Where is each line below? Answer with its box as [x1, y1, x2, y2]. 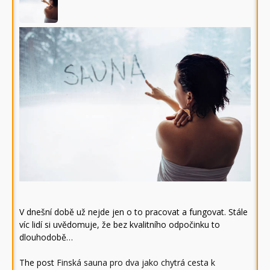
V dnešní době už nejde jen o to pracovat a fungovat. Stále [19, 206, 248, 218]
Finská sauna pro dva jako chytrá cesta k [57, 256, 215, 268]
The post [19, 256, 57, 268]
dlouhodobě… [19, 231, 73, 243]
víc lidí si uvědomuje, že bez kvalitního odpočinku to [19, 218, 220, 230]
